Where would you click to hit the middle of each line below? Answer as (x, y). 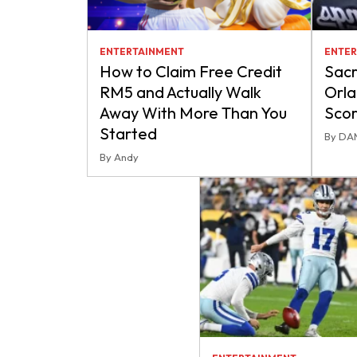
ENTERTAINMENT (142, 51)
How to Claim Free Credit (191, 71)
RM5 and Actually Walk (180, 92)
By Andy (119, 157)
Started (128, 133)
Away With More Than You (193, 113)
